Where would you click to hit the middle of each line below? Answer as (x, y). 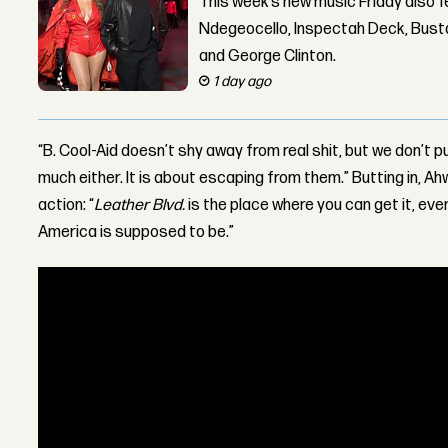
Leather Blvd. (141, 205)
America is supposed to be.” (136, 232)
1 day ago (242, 81)
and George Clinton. (268, 56)
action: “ (66, 205)
